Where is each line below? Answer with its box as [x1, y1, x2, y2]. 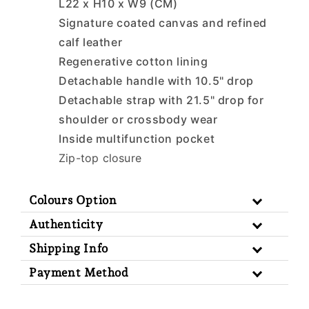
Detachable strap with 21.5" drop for [59, 93, 264, 108]
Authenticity [29, 217, 103, 232]
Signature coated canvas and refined [59, 16, 268, 30]
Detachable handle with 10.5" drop [59, 74, 254, 88]
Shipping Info [29, 241, 108, 256]
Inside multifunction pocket [59, 132, 215, 146]
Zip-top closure [59, 151, 141, 166]
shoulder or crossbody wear [59, 112, 218, 127]
